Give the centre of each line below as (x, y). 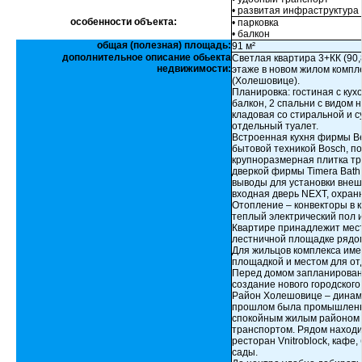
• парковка (255, 23)
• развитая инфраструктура (295, 11)
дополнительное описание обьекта (147, 57)
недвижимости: (194, 69)
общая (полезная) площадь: (164, 45)
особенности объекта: (124, 22)
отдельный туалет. (275, 126)
